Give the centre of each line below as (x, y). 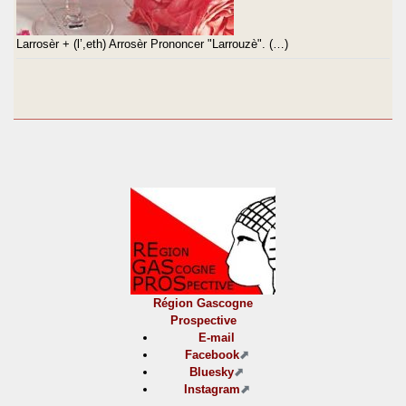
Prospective (203, 320)
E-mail (217, 337)
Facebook (212, 354)
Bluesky (212, 372)
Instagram (212, 389)
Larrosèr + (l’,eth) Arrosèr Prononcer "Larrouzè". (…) (152, 43)
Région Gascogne (203, 303)
